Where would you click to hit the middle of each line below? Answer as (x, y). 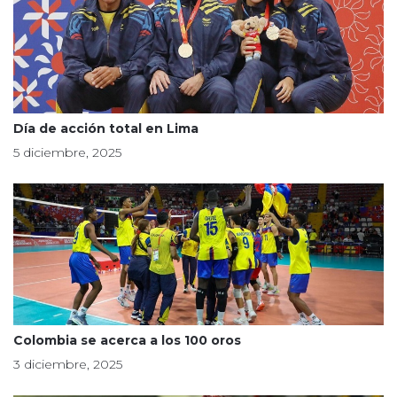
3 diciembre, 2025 (68, 364)
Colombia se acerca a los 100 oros (127, 340)
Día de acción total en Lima (106, 128)
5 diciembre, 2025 (67, 152)
